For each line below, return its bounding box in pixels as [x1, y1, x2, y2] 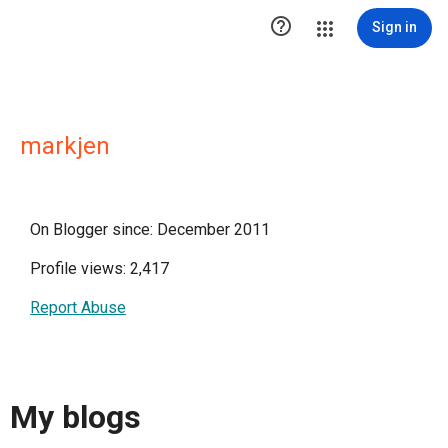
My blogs [10, 398, 141, 437]
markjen [20, 132, 110, 160]
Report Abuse [30, 298, 126, 317]
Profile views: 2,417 [30, 259, 169, 278]
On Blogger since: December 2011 [30, 220, 270, 239]
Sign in [372, 19, 417, 35]
